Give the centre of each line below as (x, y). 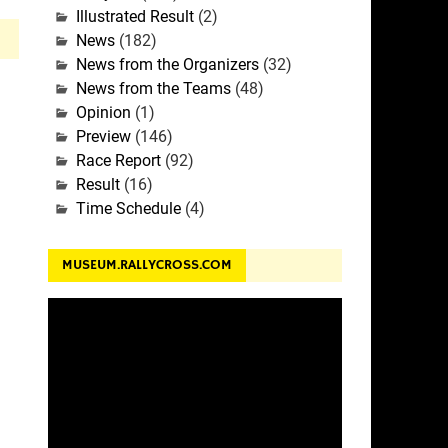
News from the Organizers (167, 64)
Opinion (103, 112)
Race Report (118, 160)
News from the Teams (153, 88)
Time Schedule (128, 208)
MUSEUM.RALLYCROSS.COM (146, 265)
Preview (103, 136)
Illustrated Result (134, 16)
